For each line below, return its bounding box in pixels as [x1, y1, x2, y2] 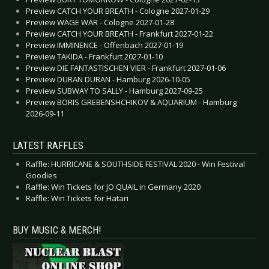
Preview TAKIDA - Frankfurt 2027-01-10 [26, 50, 163, 62]
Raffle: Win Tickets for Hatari [26, 192, 128, 204]
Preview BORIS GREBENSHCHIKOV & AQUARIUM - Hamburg [26, 96, 237, 107]
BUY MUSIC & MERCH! [13, 223, 101, 236]
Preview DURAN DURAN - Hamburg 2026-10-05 [26, 73, 190, 85]
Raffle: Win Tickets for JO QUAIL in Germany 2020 [26, 181, 201, 192]
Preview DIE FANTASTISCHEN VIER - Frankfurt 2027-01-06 [26, 62, 226, 73]
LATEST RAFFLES [13, 139, 83, 151]
